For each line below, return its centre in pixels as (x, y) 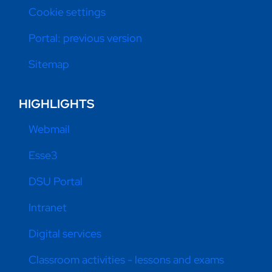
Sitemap (49, 64)
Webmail (49, 129)
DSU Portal (56, 182)
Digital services (65, 234)
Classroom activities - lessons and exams (127, 260)
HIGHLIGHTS (57, 104)
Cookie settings (67, 12)
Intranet (48, 208)
